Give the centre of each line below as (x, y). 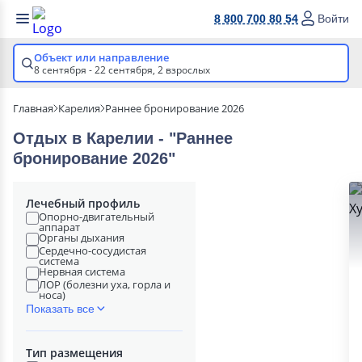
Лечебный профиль (83, 203)
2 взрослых (184, 70)
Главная (33, 108)
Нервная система (82, 271)
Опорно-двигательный (97, 217)
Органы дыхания (82, 238)
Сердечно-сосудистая (93, 250)
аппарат (59, 227)
